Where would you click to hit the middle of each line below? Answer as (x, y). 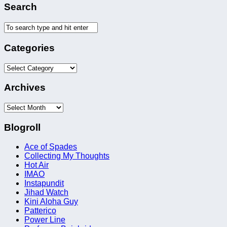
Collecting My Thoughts (67, 156)
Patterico (40, 211)
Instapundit (44, 183)
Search (21, 7)
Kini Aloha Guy (51, 202)
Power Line (45, 220)
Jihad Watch (46, 193)
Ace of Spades (51, 147)
